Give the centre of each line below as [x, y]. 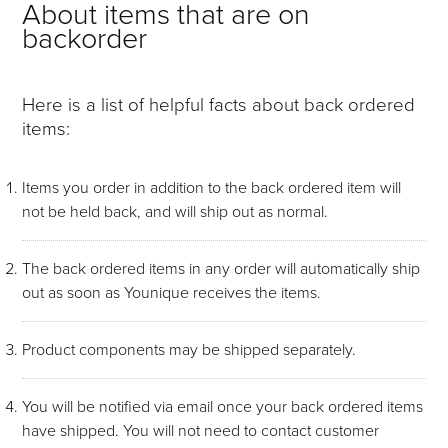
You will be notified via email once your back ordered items [223, 406]
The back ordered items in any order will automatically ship [221, 268]
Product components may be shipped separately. [189, 349]
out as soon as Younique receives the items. [172, 292]
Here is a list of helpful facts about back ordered [219, 104]
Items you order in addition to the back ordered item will [212, 187]
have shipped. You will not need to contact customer [201, 430]
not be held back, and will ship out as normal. [175, 211]
